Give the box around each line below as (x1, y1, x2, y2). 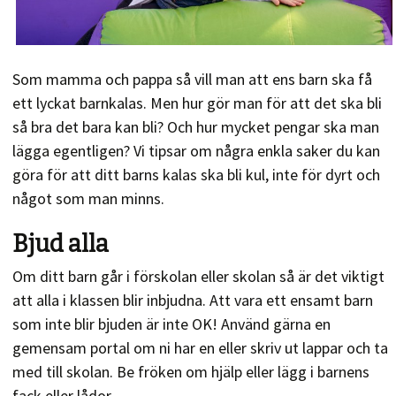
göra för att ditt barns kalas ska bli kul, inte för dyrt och (12, 164, 381, 186)
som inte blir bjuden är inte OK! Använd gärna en (12, 314, 331, 335)
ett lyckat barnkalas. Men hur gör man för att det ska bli (12, 93, 383, 114)
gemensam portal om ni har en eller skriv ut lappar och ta (12, 338, 389, 359)
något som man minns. (12, 188, 169, 209)
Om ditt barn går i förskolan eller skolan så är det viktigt (12, 266, 385, 287)
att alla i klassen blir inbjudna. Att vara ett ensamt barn (12, 290, 374, 311)
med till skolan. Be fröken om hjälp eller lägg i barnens (12, 362, 370, 383)
